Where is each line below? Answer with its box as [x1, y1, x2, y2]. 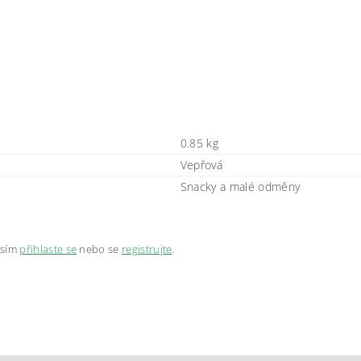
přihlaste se [19, 241, 77, 256]
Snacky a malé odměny [180, 178, 301, 194]
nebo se [77, 241, 122, 256]
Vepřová [180, 156, 223, 172]
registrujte [122, 241, 172, 256]
